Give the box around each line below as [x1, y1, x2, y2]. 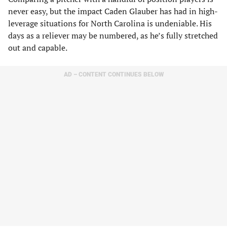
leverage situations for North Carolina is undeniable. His [8, 18, 212, 29]
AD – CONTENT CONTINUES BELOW [63, 71, 164, 78]
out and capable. [8, 42, 67, 53]
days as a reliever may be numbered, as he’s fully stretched [8, 30, 218, 41]
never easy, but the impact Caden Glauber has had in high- [8, 6, 218, 17]
